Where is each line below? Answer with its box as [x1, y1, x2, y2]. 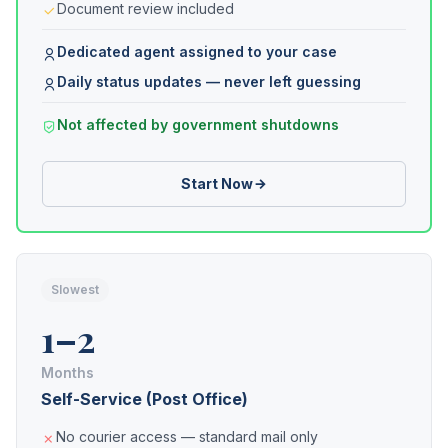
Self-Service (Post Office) [41, 389, 248, 409]
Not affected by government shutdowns [57, 116, 339, 133]
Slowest [51, 282, 99, 297]
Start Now [180, 175, 253, 192]
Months [41, 364, 94, 381]
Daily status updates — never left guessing [57, 73, 361, 90]
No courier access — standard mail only [56, 428, 318, 445]
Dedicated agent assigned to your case [57, 43, 337, 60]
